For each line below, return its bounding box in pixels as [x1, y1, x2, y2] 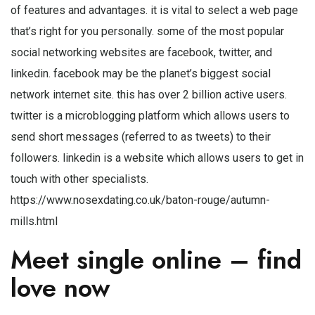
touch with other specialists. [11, 172, 148, 186]
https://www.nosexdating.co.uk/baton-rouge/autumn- [11, 193, 270, 207]
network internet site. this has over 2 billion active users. [11, 87, 287, 101]
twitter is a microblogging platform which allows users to [11, 108, 290, 122]
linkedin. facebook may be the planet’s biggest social [11, 66, 271, 80]
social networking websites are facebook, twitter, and [11, 45, 272, 59]
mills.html [11, 214, 58, 228]
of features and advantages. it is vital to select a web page [11, 3, 298, 17]
